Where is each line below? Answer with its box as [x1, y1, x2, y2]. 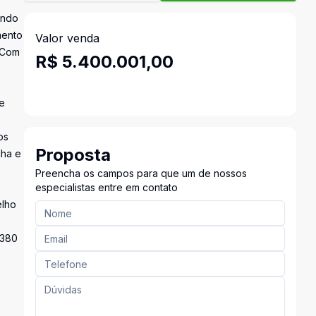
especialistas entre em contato [35, 181, 178, 193]
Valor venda [35, 31, 99, 45]
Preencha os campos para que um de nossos [35, 167, 247, 179]
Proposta [35, 145, 111, 165]
